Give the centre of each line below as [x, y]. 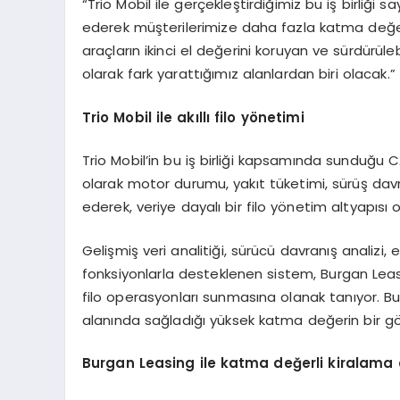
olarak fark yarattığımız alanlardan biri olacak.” [238, 74]
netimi [281, 117]
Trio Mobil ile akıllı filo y [165, 117]
